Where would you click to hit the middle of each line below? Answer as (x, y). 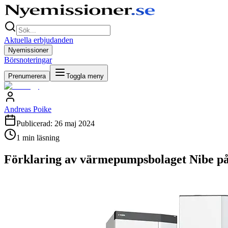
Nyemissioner (28, 50)
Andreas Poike (28, 109)
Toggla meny (85, 76)
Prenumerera (27, 76)
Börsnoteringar (28, 60)
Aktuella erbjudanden (39, 40)
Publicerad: (35, 123)
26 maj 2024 (75, 123)
